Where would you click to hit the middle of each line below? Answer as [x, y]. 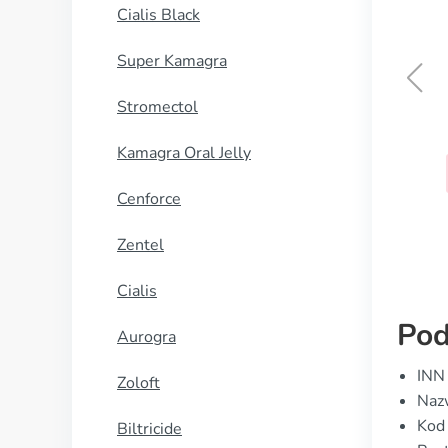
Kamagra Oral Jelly [184, 153]
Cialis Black [158, 15]
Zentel [140, 245]
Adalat [271, 125]
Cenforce [149, 199]
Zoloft [138, 383]
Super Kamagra [172, 61]
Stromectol [157, 107]
